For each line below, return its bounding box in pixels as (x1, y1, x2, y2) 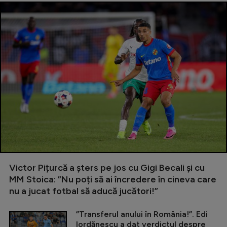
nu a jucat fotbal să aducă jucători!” (9, 185, 158, 197)
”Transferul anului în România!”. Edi (76, 209, 208, 219)
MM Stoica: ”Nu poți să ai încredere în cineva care (9, 173, 216, 185)
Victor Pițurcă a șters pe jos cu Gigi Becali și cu (9, 162, 205, 173)
